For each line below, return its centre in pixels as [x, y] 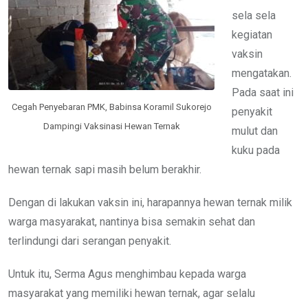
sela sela [254, 16]
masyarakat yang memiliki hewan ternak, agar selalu [132, 294]
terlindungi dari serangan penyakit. [90, 241]
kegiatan [252, 35]
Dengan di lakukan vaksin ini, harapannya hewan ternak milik [150, 203]
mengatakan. [262, 74]
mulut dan [255, 131]
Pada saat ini [263, 93]
